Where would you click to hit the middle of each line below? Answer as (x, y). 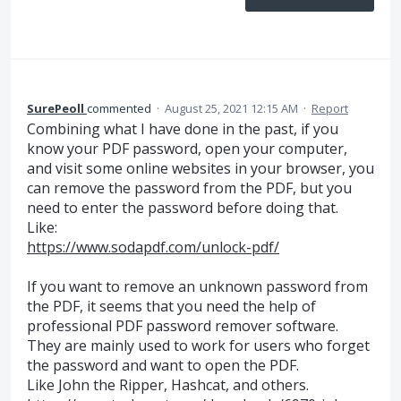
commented (120, 108)
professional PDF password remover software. (183, 326)
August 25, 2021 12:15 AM (231, 108)
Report (330, 108)
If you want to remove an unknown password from (197, 287)
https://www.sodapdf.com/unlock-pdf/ (153, 247)
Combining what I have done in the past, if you (183, 129)
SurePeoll (55, 108)
